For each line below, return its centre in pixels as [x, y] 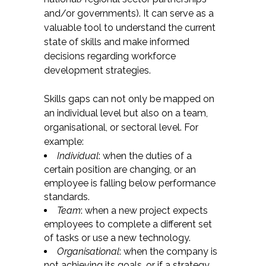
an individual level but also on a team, [126, 113]
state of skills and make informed [117, 42]
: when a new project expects [144, 210]
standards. [67, 197]
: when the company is [168, 251]
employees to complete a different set [128, 224]
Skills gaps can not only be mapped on [129, 99]
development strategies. [97, 70]
